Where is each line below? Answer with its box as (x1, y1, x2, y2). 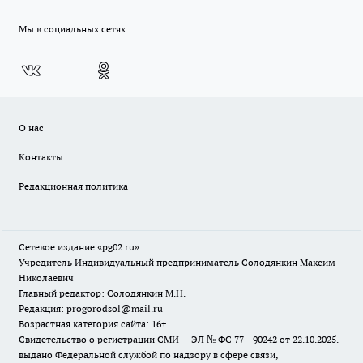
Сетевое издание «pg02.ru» (19, 241, 139, 254)
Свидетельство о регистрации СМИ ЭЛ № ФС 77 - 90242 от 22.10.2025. (19, 333, 339, 346)
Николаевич (19, 271, 74, 284)
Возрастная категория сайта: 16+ (19, 318, 166, 331)
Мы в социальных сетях (19, 23, 126, 36)
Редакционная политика (19, 180, 128, 193)
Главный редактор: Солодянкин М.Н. (19, 287, 186, 300)
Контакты (19, 151, 63, 164)
